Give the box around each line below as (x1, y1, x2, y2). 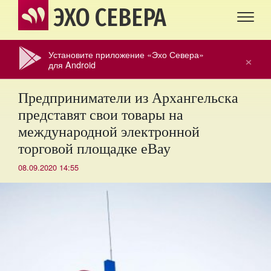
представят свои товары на (18, 105, 183, 124)
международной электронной (18, 122, 200, 141)
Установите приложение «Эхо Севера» (48, 48, 204, 60)
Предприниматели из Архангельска (18, 88, 238, 107)
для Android (48, 58, 96, 71)
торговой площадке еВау (18, 139, 171, 158)
